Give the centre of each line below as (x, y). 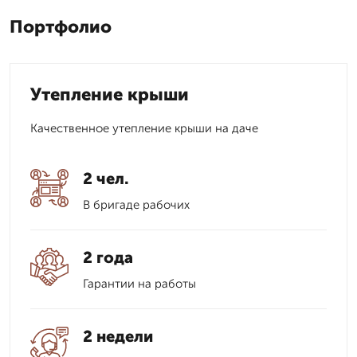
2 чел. (106, 178)
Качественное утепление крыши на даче (144, 128)
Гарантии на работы (139, 284)
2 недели (118, 336)
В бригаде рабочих (136, 205)
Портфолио (61, 27)
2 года (108, 257)
